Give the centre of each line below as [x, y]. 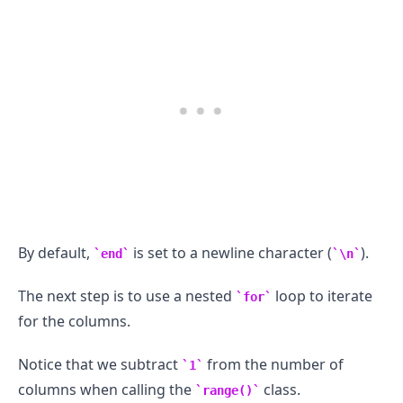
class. [280, 390]
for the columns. [74, 322]
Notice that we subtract [100, 365]
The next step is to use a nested [127, 296]
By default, [56, 253]
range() [228, 391]
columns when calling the [107, 390]
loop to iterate [322, 296]
